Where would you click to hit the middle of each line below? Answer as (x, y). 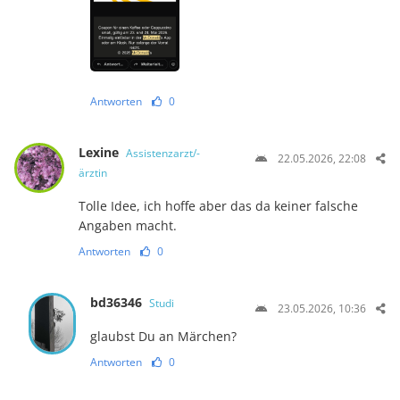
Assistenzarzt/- (162, 154)
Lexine (100, 153)
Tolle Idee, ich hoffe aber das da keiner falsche (218, 206)
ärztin (92, 173)
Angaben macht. (127, 226)
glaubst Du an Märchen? (164, 337)
